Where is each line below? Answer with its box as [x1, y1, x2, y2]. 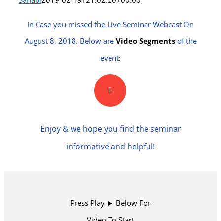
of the [175, 36, 197, 46]
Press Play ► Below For [70, 198, 151, 208]
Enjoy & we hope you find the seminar [40, 123, 181, 135]
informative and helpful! [66, 141, 155, 152]
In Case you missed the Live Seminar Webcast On [27, 19, 194, 29]
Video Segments [113, 36, 175, 46]
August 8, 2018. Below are [24, 36, 114, 46]
